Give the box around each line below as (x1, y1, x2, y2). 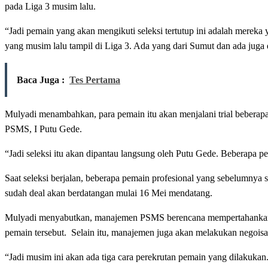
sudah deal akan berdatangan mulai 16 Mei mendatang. (5, 188, 212, 199)
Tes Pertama (69, 75, 120, 86)
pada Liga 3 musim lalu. (5, 1, 96, 12)
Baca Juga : (17, 75, 65, 86)
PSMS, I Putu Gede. (5, 124, 82, 135)
